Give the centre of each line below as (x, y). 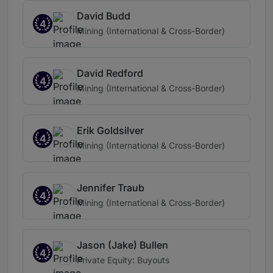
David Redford (110, 73)
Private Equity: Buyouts (123, 260)
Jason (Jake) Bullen (122, 245)
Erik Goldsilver (110, 131)
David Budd (104, 16)
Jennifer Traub (111, 188)
